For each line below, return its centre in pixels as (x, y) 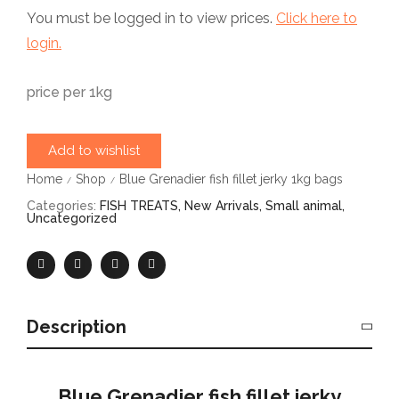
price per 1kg (69, 92)
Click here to (317, 18)
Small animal (304, 205)
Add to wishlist (94, 150)
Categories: (61, 205)
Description (77, 327)
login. (44, 43)
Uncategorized (72, 218)
